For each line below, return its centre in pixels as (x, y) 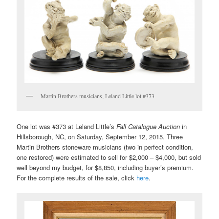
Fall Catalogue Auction (148, 126)
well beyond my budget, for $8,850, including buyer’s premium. (105, 167)
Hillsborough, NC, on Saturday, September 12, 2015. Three (100, 136)
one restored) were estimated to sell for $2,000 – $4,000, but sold (109, 157)
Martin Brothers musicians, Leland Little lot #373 (98, 96)
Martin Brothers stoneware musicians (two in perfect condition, (105, 147)
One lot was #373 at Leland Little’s (67, 126)
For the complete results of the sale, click (77, 177)
